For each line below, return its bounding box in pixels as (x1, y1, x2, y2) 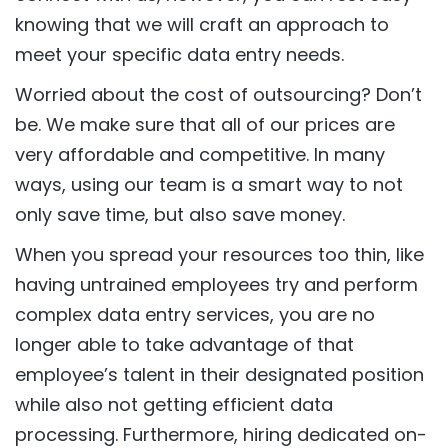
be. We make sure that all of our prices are (15, 111, 395, 137)
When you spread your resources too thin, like (15, 241, 424, 267)
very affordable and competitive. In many (15, 141, 385, 167)
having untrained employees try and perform (15, 271, 418, 297)
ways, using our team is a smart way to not (15, 171, 403, 197)
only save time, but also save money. (15, 201, 345, 227)
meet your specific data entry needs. (15, 41, 344, 67)
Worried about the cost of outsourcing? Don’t (15, 81, 422, 107)
